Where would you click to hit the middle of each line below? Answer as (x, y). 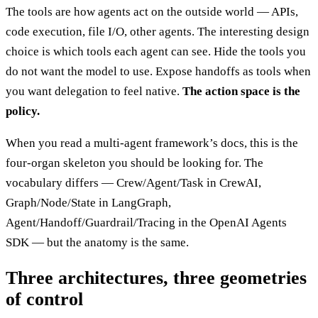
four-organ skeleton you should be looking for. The (135, 163)
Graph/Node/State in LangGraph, (88, 202)
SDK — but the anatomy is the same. (97, 242)
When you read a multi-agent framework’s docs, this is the (152, 143)
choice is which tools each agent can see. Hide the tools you (156, 51)
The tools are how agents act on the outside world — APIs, (152, 11)
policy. (23, 111)
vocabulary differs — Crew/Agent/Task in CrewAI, (133, 182)
